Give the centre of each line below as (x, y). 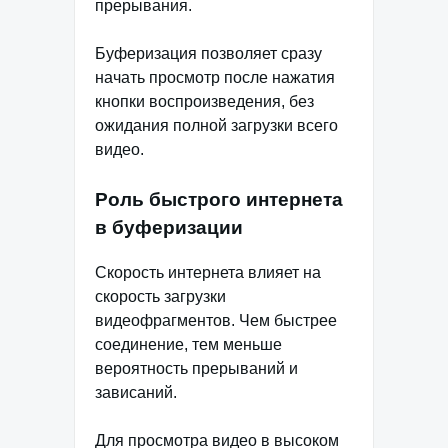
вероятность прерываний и (196, 369)
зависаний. (136, 393)
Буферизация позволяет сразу (208, 54)
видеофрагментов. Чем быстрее (216, 321)
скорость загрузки (160, 297)
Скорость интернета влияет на (208, 273)
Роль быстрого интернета (219, 200)
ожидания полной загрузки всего (216, 126)
